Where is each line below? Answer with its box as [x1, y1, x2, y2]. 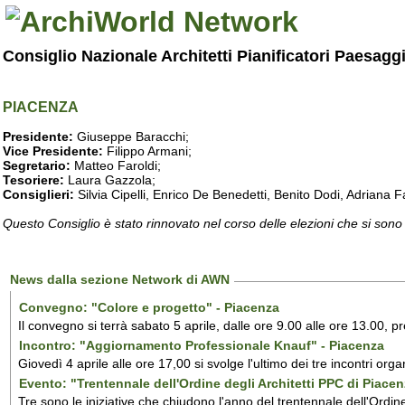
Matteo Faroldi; [74, 158, 161, 173]
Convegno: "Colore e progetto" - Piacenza [19, 300, 280, 315]
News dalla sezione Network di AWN [10, 272, 231, 287]
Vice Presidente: [3, 144, 107, 158]
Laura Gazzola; [64, 173, 155, 187]
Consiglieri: [3, 187, 74, 202]
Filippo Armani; [107, 144, 192, 158]
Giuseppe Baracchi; [73, 129, 189, 144]
